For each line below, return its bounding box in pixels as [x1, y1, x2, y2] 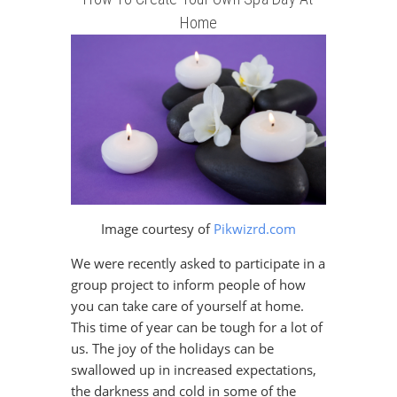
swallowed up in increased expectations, [70, 361, 316, 379]
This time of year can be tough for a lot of [70, 318, 323, 337]
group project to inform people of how [70, 276, 306, 294]
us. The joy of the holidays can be [70, 339, 274, 358]
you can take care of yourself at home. [70, 297, 304, 315]
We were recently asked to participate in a [70, 254, 325, 273]
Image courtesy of [101, 220, 214, 238]
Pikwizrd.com [214, 220, 296, 238]
